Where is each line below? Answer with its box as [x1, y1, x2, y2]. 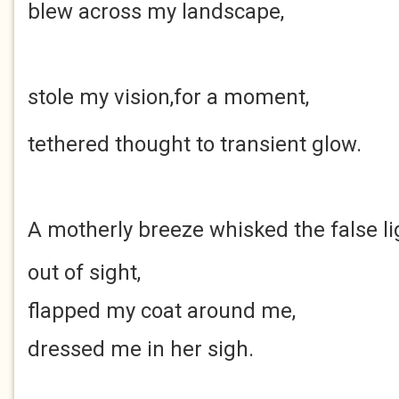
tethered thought [28, 132, 196, 157]
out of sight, [28, 260, 141, 285]
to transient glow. [196, 132, 362, 157]
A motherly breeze [28, 217, 209, 242]
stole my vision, [28, 85, 174, 110]
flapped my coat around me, [28, 298, 296, 323]
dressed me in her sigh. [28, 337, 254, 362]
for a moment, [174, 85, 309, 110]
